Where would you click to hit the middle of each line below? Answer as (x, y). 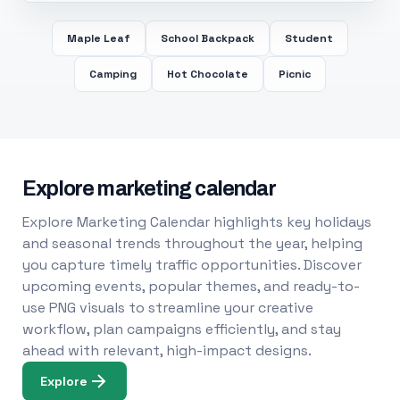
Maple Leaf (98, 38)
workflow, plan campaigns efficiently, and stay (181, 329)
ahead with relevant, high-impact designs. (167, 350)
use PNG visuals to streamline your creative (167, 308)
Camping (112, 74)
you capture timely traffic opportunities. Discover (192, 265)
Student (308, 38)
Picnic (294, 74)
